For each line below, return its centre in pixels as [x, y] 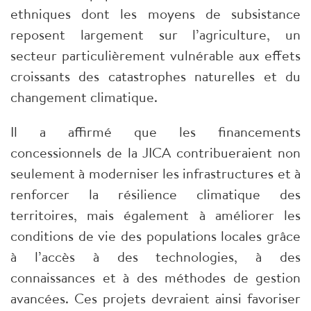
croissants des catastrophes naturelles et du [155, 76]
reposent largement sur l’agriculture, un [155, 35]
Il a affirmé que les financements [155, 132]
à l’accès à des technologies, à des [155, 257]
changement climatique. [84, 97]
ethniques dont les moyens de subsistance [155, 14]
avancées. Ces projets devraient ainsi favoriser [155, 299]
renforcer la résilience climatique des [155, 194]
